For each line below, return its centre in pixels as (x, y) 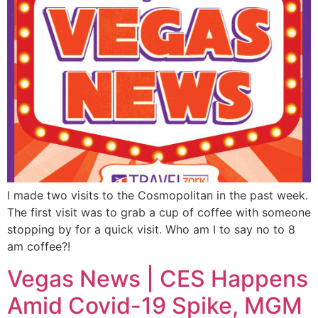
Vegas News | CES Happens (158, 278)
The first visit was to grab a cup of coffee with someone (159, 213)
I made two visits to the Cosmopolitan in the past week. (158, 196)
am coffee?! (39, 247)
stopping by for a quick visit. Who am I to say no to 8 (151, 230)
